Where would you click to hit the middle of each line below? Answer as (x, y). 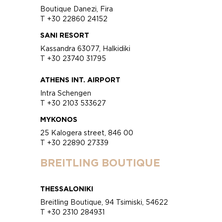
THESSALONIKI (67, 188)
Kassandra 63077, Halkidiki (85, 48)
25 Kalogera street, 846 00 (87, 132)
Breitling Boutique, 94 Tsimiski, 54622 (104, 202)
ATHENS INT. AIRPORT (81, 79)
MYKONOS (59, 119)
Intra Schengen (66, 93)
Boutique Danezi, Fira (77, 8)
